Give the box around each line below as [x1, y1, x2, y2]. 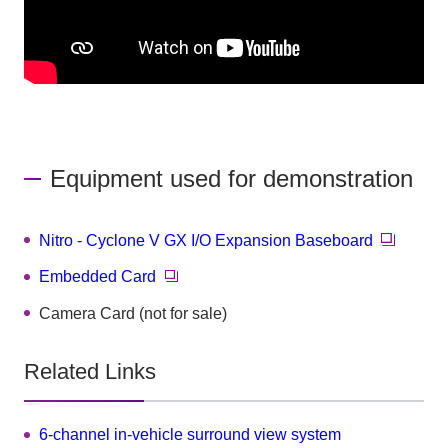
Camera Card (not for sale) [39, 304, 228, 322]
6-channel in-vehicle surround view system [39, 425, 342, 443]
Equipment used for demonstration [50, 164, 414, 192]
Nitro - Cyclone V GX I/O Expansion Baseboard [39, 231, 374, 249]
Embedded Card [39, 268, 157, 286]
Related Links [23, 360, 156, 385]
